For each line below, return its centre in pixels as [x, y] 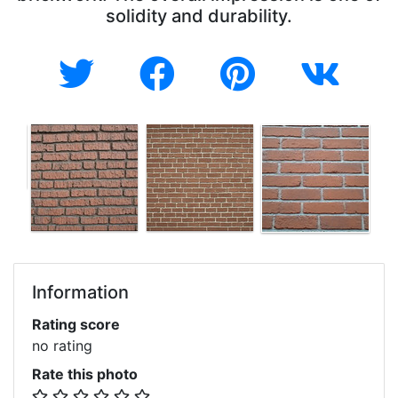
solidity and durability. [199, 16]
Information [80, 292]
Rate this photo [85, 374]
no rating [62, 345]
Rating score [76, 324]
